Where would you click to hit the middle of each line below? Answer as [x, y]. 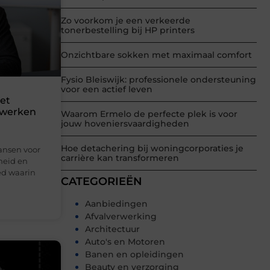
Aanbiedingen [116, 204]
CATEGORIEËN [102, 182]
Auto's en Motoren [125, 242]
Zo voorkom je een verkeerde [126, 21]
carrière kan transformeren [120, 158]
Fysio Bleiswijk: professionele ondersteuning [159, 80]
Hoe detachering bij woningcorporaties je [152, 149]
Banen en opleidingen [134, 255]
